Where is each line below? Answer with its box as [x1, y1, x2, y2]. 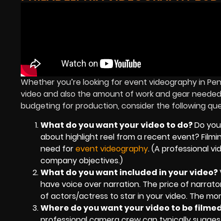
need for [40, 143, 75, 154]
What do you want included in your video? [40, 166, 220, 178]
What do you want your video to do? [40, 119, 194, 131]
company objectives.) [40, 154, 123, 166]
